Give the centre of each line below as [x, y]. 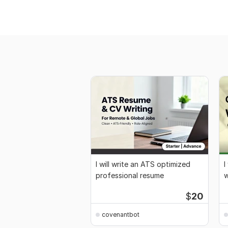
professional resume [130, 176]
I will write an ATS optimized [143, 164]
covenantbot [121, 214]
